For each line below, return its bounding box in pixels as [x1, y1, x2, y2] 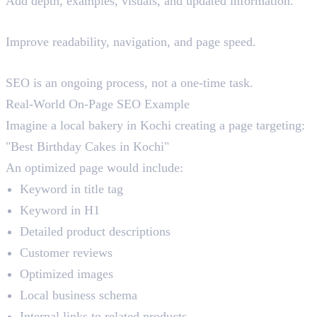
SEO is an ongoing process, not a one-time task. [6, 76, 253, 91]
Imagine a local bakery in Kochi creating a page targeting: [6, 118, 305, 133]
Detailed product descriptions [20, 224, 171, 239]
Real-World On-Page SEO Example [6, 97, 190, 112]
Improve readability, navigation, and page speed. [6, 35, 256, 50]
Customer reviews [20, 246, 113, 260]
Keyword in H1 [20, 203, 100, 218]
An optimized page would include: [6, 161, 183, 175]
